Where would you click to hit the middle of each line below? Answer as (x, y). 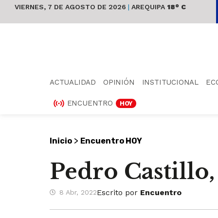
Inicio (61, 141)
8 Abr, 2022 (78, 192)
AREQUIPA (147, 7)
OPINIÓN (119, 82)
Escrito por (118, 192)
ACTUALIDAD (73, 82)
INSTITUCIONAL (170, 82)
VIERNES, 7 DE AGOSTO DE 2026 (71, 7)
